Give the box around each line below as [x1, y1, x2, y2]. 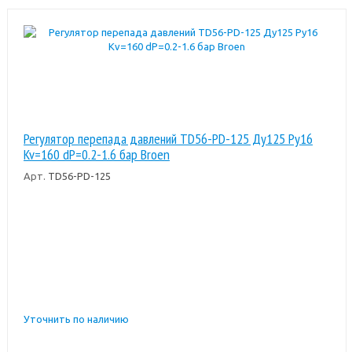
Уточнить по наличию [23, 313, 129, 324]
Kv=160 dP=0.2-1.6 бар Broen [23, 145, 170, 163]
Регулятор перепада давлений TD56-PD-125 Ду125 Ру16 [23, 129, 313, 148]
